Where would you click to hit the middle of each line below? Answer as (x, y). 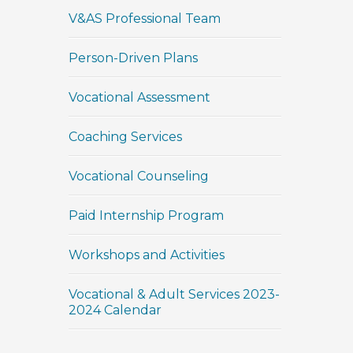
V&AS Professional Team (145, 19)
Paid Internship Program (146, 216)
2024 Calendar (115, 310)
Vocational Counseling (139, 176)
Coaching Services (125, 137)
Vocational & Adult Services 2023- (174, 294)
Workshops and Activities (147, 255)
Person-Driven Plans (133, 58)
